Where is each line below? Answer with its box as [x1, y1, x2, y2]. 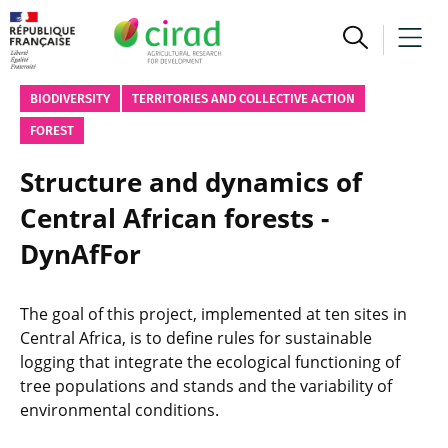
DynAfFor [20, 236, 141, 272]
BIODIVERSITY [30, 91, 110, 106]
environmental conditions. [20, 399, 219, 421]
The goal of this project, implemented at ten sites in [20, 303, 407, 325]
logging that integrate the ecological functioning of [20, 351, 400, 373]
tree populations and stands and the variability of [20, 375, 392, 397]
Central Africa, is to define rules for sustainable [20, 327, 372, 349]
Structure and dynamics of [20, 164, 362, 200]
